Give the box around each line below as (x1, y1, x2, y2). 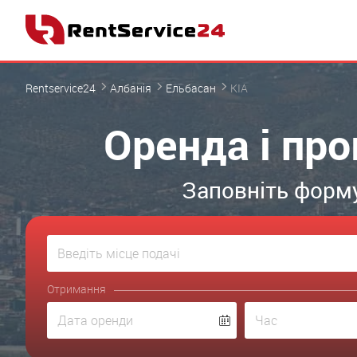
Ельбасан (166, 80, 216, 96)
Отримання (47, 281, 106, 296)
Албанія (110, 80, 151, 96)
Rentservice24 (25, 80, 96, 96)
